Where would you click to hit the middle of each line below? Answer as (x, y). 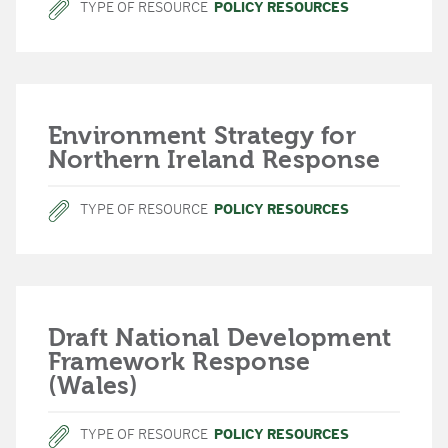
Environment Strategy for (202, 135)
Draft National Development (220, 337)
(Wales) (93, 385)
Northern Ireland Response (214, 159)
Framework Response (179, 361)
